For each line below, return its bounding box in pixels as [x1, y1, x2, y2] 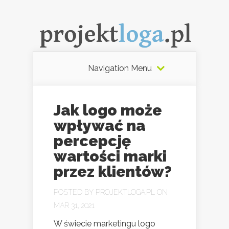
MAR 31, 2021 [54, 201, 95, 210]
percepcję [54, 131, 131, 150]
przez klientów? [54, 162, 172, 180]
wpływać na [54, 116, 146, 134]
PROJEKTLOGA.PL [96, 188, 155, 196]
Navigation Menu [87, 63, 152, 73]
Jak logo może [54, 101, 162, 119]
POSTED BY [54, 188, 96, 196]
